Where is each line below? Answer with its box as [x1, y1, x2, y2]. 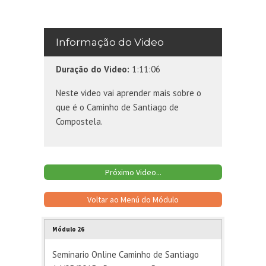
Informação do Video [56, 36, 164, 48]
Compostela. [56, 116, 103, 128]
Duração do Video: [56, 63, 129, 75]
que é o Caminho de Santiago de [56, 102, 179, 113]
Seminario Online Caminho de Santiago [52, 249, 199, 261]
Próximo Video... [104, 167, 161, 178]
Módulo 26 [52, 225, 84, 234]
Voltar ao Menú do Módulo [87, 194, 179, 205]
